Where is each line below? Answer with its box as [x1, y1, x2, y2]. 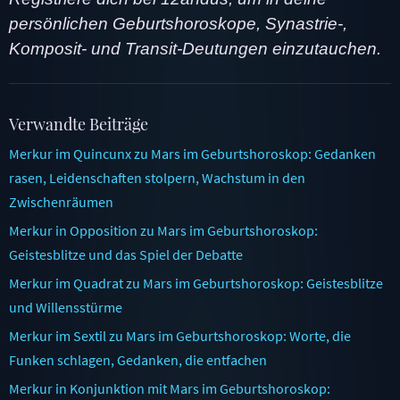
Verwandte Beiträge [9, 112, 148, 135]
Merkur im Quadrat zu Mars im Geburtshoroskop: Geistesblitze [9, 273, 383, 292]
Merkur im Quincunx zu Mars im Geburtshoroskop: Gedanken [9, 144, 376, 162]
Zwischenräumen [9, 192, 113, 211]
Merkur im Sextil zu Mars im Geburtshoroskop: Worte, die [9, 326, 351, 345]
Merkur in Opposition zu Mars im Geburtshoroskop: [9, 221, 318, 239]
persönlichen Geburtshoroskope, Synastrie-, [9, 13, 347, 33]
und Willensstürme [9, 297, 122, 316]
